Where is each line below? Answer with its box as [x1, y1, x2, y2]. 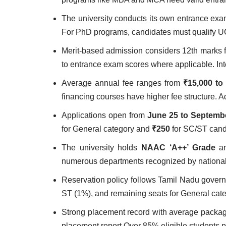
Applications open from [62, 111, 147, 120]
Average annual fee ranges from [62, 79, 183, 87]
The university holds [62, 143, 142, 152]
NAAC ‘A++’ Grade [141, 143, 215, 152]
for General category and [62, 125, 152, 133]
